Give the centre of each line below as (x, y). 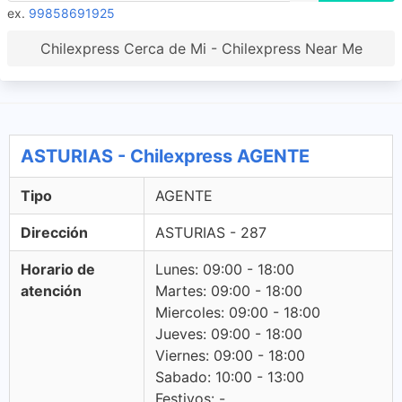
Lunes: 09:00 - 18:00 (225, 269)
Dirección (54, 232)
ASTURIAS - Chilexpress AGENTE (165, 156)
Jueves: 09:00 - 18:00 (229, 334)
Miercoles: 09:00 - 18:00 (238, 312)
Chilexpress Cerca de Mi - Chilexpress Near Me (201, 48)
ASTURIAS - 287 (211, 232)
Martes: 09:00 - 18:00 (229, 291)
